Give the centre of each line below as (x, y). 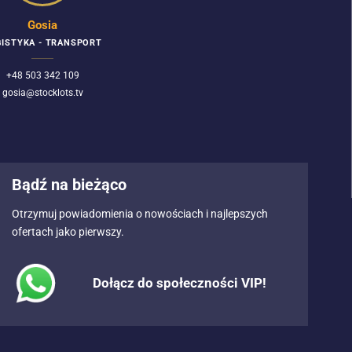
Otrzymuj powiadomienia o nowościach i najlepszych (140, 214)
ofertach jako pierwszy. (68, 233)
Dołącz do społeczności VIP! (179, 282)
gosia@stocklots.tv (42, 92)
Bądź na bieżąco (70, 184)
